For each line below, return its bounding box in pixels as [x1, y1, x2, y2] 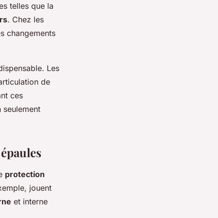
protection [5, 169, 45, 179]
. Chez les [7, 14, 44, 24]
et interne [11, 196, 48, 206]
